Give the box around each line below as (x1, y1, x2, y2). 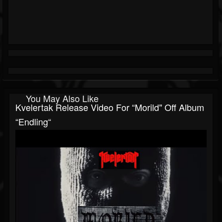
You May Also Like (26, 92, 99, 105)
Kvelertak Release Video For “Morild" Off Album (15, 101, 204, 114)
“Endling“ (15, 115, 51, 128)
